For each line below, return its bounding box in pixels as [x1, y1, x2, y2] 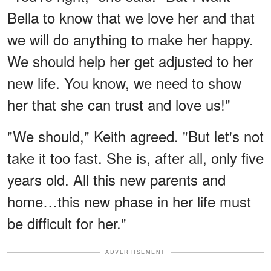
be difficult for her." [7, 212, 126, 234]
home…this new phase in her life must [7, 191, 251, 212]
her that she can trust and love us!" [7, 94, 230, 116]
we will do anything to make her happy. [7, 28, 253, 50]
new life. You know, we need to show [7, 72, 241, 94]
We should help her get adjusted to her [7, 50, 253, 72]
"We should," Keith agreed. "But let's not [7, 125, 264, 147]
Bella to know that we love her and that [7, 7, 255, 28]
